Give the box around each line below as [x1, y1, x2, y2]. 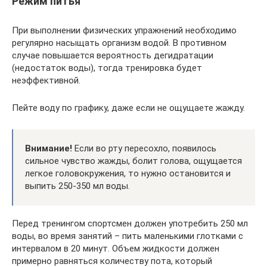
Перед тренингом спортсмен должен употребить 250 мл [12, 218, 248, 229]
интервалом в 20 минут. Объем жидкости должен [12, 243, 219, 254]
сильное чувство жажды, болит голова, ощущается [25, 155, 242, 166]
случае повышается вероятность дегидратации [12, 49, 213, 61]
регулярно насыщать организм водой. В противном [12, 37, 226, 48]
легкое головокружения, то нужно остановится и [25, 167, 231, 179]
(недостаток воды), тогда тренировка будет [12, 62, 202, 73]
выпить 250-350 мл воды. [25, 180, 130, 191]
